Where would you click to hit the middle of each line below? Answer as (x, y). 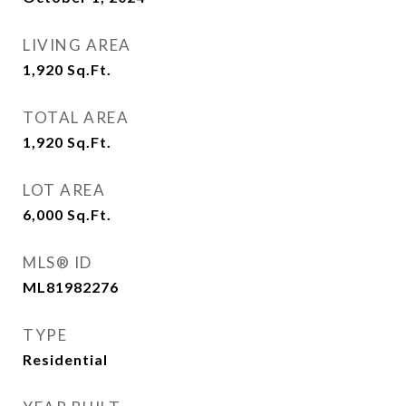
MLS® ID (58, 262)
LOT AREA (64, 190)
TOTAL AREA (76, 117)
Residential (65, 359)
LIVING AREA (77, 45)
